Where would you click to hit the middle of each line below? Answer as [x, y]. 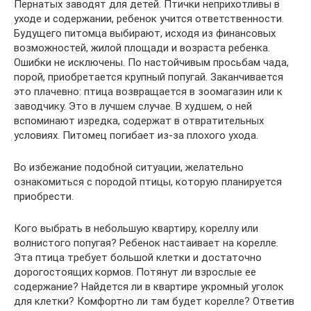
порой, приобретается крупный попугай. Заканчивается [149, 77]
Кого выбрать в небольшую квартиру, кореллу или [136, 228]
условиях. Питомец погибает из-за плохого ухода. [136, 135]
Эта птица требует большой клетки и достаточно [138, 258]
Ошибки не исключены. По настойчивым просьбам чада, [151, 62]
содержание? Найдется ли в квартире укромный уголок [149, 287]
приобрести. [44, 196]
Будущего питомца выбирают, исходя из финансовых [145, 33]
